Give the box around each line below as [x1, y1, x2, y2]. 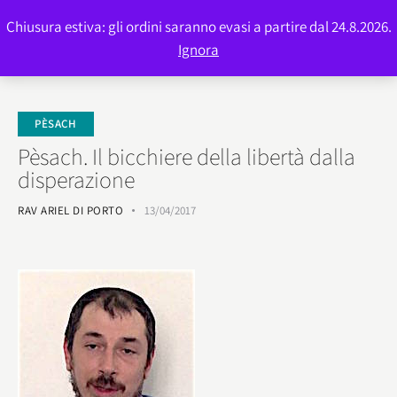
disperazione [18, 163, 135, 194]
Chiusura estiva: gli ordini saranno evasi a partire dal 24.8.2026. [5, 17, 392, 36]
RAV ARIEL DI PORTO [18, 202, 123, 218]
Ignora [178, 40, 219, 59]
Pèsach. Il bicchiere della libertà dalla [18, 140, 355, 171]
